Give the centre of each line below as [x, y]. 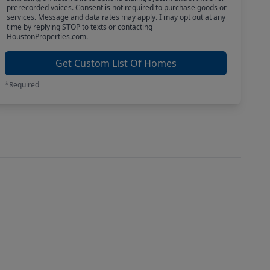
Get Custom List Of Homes [116, 63]
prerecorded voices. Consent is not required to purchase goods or [116, 8]
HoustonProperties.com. [47, 36]
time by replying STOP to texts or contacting [79, 27]
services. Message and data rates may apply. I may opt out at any [116, 17]
